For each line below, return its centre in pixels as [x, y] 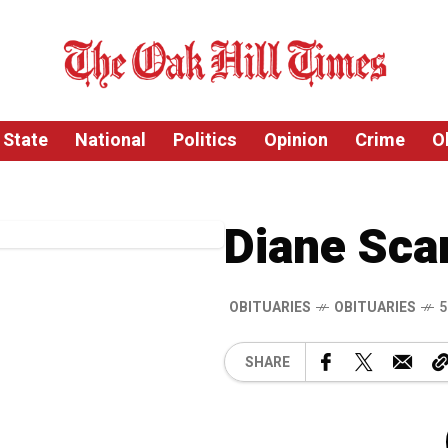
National [110, 140]
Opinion [295, 140]
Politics [204, 140]
